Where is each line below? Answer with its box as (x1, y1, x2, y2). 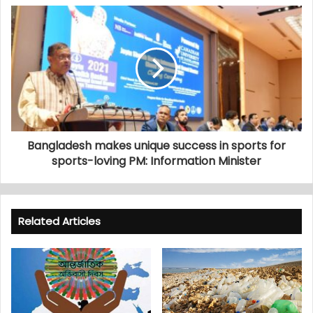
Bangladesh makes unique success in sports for (27, 137, 286, 154)
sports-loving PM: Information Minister (52, 152, 261, 169)
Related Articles (18, 213, 101, 228)
